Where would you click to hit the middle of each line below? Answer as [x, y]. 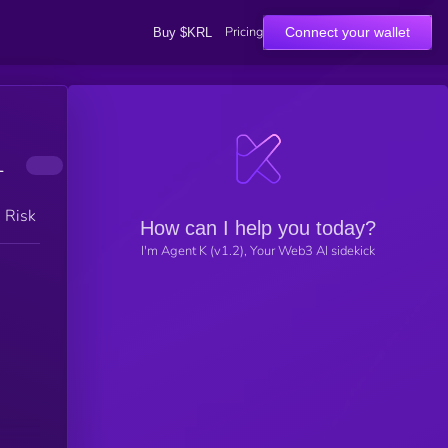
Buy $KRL [182, 32]
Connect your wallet [347, 32]
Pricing [244, 32]
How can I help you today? [258, 227]
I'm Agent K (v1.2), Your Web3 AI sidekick [258, 250]
